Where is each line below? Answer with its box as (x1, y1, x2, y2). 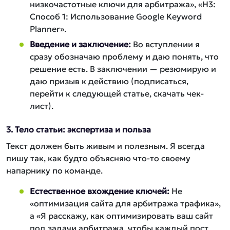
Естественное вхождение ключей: (30, 186, 169, 196)
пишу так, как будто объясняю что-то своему (6, 153, 190, 163)
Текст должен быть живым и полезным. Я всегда (6, 141, 205, 151)
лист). (30, 101, 53, 111)
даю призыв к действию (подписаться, (30, 76, 188, 86)
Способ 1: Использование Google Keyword (30, 11, 202, 22)
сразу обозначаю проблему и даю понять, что (30, 51, 219, 62)
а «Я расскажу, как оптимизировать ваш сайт (30, 210, 213, 221)
